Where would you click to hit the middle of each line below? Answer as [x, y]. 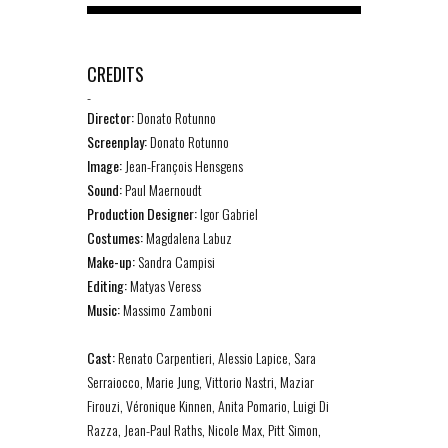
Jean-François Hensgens [182, 165]
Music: [103, 309]
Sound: [106, 189]
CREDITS [115, 74]
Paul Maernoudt [163, 189]
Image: [104, 165]
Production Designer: [142, 213]
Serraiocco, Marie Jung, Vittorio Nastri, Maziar [200, 381]
